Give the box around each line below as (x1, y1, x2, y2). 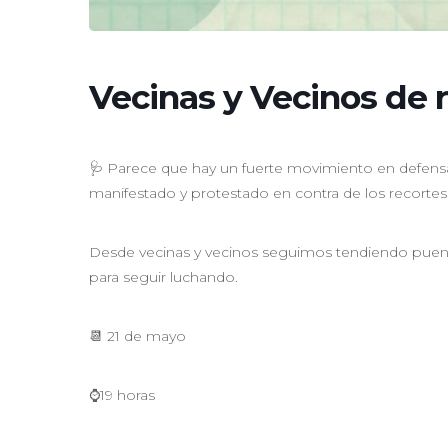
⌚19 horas (89, 385, 155, 404)
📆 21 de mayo (89, 326, 186, 345)
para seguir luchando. (89, 267, 238, 286)
